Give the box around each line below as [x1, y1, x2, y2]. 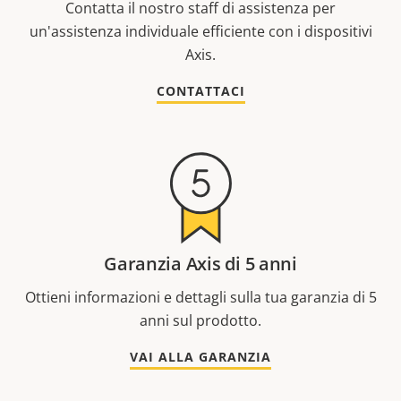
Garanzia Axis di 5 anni [104, 252, 297, 277]
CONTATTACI [156, 82, 245, 100]
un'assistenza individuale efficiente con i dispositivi [29, 21, 372, 42]
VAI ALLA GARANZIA [130, 348, 271, 366]
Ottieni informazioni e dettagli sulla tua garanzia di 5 [24, 287, 377, 308]
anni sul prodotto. [140, 311, 261, 331]
